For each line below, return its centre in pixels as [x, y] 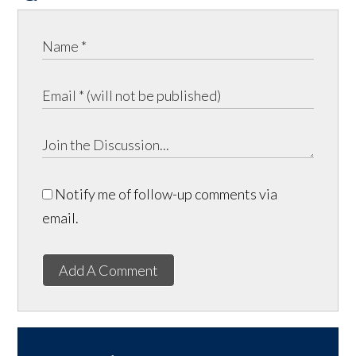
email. [61, 217]
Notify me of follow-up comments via [165, 193]
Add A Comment [109, 270]
